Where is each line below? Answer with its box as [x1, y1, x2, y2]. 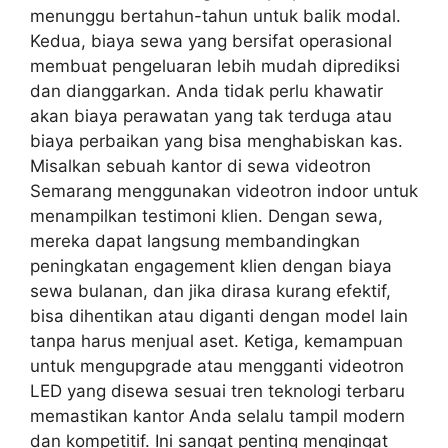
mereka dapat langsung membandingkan [30, 231, 360, 251]
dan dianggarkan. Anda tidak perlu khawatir [30, 81, 383, 101]
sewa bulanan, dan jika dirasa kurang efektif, [30, 281, 391, 301]
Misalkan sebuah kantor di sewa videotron [30, 156, 371, 176]
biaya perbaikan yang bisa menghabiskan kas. [30, 131, 403, 151]
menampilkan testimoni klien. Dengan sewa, [30, 206, 383, 226]
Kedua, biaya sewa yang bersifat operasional [30, 31, 392, 51]
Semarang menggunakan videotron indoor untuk [30, 181, 418, 201]
